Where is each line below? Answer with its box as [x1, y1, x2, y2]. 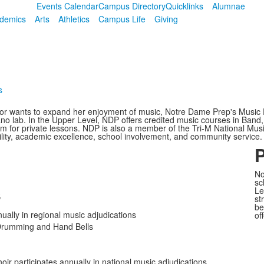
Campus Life [98, 13, 146, 25]
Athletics [58, 13, 90, 25]
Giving [154, 13, 178, 25]
